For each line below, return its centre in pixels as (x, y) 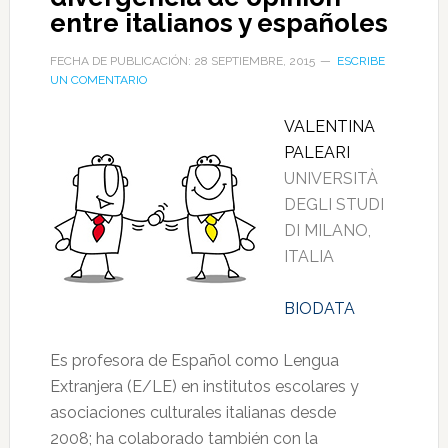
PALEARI (316, 152)
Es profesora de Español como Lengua (194, 360)
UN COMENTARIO (98, 80)
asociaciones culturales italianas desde (192, 412)
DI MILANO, (327, 230)
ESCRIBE (360, 61)
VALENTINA (329, 126)
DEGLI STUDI (333, 204)
